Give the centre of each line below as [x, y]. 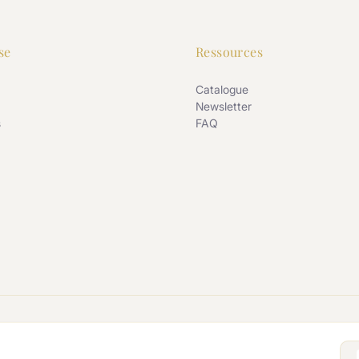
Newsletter [224, 106]
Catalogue [222, 89]
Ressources [229, 51]
